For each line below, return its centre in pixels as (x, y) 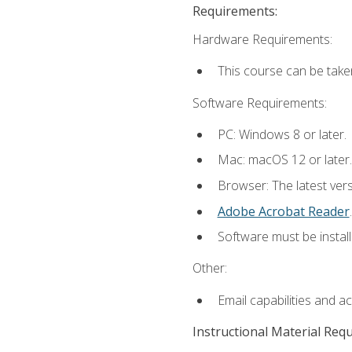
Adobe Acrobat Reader (283, 211)
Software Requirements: (259, 103)
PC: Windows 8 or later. (282, 134)
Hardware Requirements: (262, 40)
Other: (209, 268)
